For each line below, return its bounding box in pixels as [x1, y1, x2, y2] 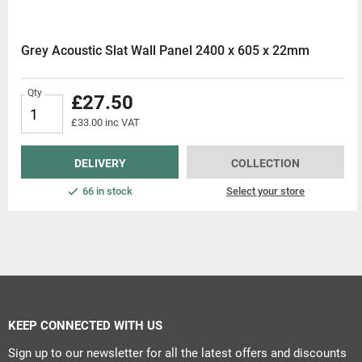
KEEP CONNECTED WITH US [8, 318, 162, 334]
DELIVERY [74, 157, 126, 170]
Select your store [226, 185, 305, 198]
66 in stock [82, 185, 133, 198]
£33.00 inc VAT [71, 116, 140, 129]
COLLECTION [231, 157, 300, 170]
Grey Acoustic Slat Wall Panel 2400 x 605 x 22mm [21, 43, 309, 59]
